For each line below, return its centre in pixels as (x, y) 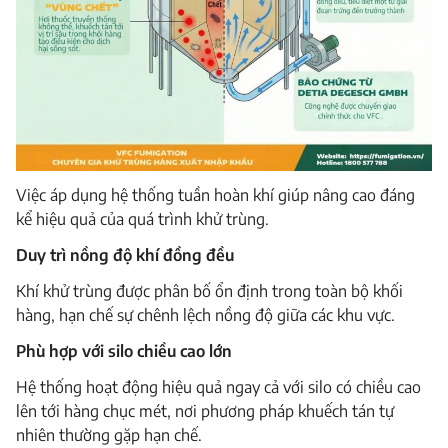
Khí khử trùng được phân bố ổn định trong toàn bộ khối (209, 291)
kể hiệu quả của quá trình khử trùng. (142, 219)
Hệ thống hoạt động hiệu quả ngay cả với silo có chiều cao (218, 387)
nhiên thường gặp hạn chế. (109, 435)
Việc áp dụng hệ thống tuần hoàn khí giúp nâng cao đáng (215, 195)
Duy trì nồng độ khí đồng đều (125, 255)
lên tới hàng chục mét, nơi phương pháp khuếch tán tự (205, 411)
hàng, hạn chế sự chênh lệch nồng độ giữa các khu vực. (205, 315)
